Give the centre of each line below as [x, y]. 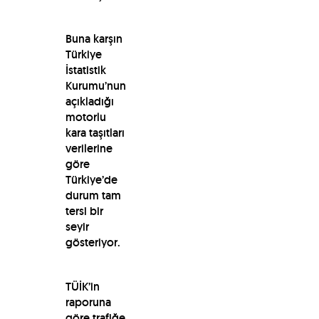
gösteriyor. [94, 242]
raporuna [88, 302]
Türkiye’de [91, 179]
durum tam [93, 195]
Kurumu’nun [95, 85]
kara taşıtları [95, 132]
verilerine [89, 148]
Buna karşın [94, 38]
